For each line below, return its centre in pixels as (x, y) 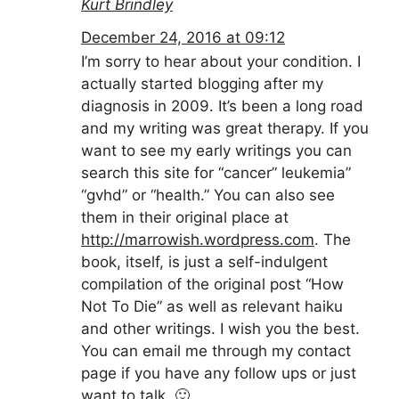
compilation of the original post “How (212, 284)
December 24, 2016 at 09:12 (183, 37)
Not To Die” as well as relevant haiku (212, 306)
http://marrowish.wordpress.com (198, 239)
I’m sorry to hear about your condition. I (221, 61)
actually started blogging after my (202, 83)
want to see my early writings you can (216, 150)
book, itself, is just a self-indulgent (204, 261)
